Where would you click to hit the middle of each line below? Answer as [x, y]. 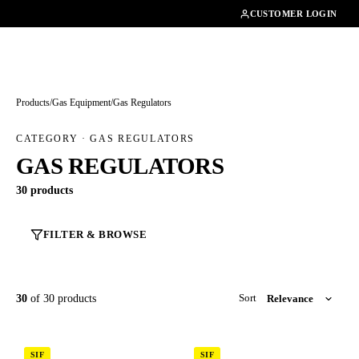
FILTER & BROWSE [95, 234]
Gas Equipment [81, 103]
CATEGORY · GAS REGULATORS [105, 138]
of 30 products [62, 298]
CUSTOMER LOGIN [293, 14]
